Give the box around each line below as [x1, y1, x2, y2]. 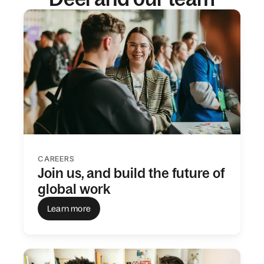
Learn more [47, 203, 91, 213]
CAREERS [38, 154, 75, 163]
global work [38, 181, 110, 197]
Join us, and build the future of [38, 165, 225, 181]
